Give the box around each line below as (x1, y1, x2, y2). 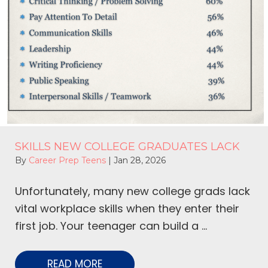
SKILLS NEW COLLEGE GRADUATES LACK (15, 140, 240, 153)
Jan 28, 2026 (114, 155, 166, 166)
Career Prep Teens (29, 155, 108, 166)
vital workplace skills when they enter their (15, 201, 239, 216)
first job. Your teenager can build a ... (15, 218, 207, 233)
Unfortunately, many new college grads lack (15, 184, 250, 199)
